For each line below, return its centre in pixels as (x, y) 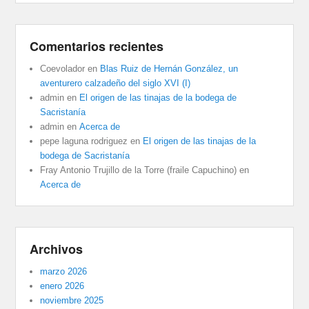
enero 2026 (62, 286)
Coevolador (63, 69)
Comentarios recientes (97, 47)
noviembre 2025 (72, 301)
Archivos (57, 249)
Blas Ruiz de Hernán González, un (169, 69)
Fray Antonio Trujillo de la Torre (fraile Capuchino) (139, 170)
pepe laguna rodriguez (84, 141)
